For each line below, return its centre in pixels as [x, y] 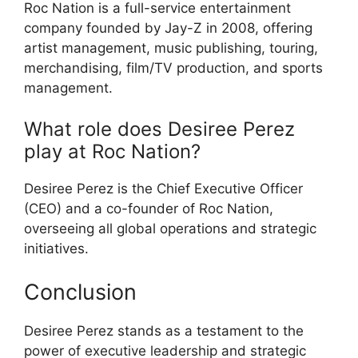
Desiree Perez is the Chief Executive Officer [163, 189]
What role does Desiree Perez [159, 129]
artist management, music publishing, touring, [171, 48]
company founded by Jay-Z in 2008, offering [168, 28]
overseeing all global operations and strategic [170, 229]
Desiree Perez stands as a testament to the [164, 330]
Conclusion [80, 292]
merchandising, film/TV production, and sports [173, 68]
